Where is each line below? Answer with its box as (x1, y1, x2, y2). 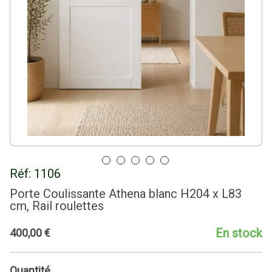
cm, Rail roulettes (10, 198, 104, 213)
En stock (216, 225, 262, 240)
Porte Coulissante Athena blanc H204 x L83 (10, 186, 242, 201)
